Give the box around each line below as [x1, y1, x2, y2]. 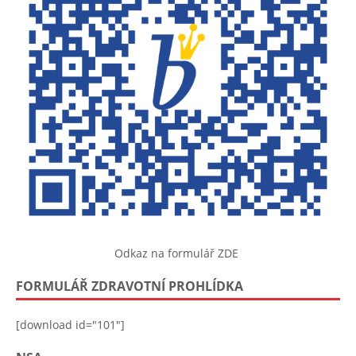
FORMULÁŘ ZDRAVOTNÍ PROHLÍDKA [16, 277, 243, 296]
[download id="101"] [16, 317, 125, 333]
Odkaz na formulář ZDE [114, 246, 242, 261]
